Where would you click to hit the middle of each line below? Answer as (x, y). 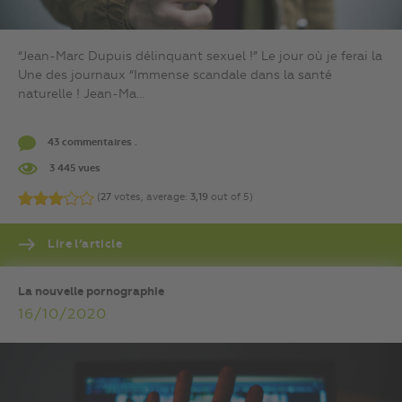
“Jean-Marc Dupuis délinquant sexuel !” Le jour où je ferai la (200, 57)
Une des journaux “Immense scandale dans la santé (175, 76)
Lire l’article (83, 244)
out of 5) (231, 198)
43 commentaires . (91, 143)
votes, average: (151, 198)
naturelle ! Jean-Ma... (81, 95)
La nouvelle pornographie (91, 292)
